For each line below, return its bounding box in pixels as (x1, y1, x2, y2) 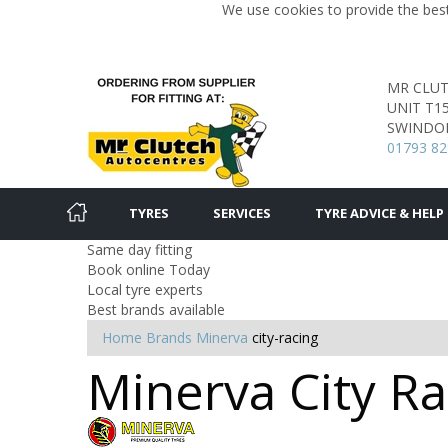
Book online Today (87, 260, 210, 279)
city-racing (252, 328, 318, 347)
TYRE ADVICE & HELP (315, 204, 444, 222)
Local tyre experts (87, 280, 203, 299)
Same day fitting (87, 240, 192, 259)
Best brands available (87, 300, 225, 319)
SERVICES (213, 204, 271, 222)
